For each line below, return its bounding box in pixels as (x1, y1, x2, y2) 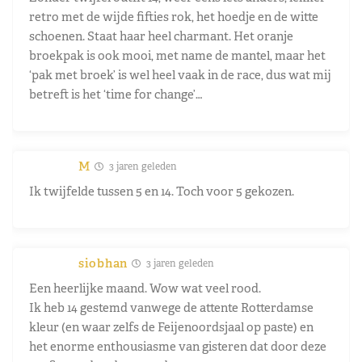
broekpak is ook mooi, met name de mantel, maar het (29, 47, 326, 63)
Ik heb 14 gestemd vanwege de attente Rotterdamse (29, 299, 314, 315)
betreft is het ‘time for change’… (29, 86, 202, 102)
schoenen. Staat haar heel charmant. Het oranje (29, 27, 293, 44)
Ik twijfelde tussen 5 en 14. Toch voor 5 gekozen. (29, 183, 294, 199)
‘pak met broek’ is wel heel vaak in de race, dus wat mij (29, 66, 331, 82)
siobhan (78, 255, 128, 271)
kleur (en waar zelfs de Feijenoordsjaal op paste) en (29, 318, 314, 335)
